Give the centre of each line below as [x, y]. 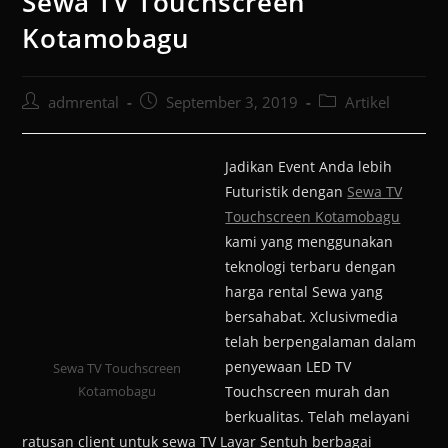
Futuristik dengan [286, 192]
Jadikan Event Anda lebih [309, 167]
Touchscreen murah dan [308, 392]
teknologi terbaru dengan [311, 267]
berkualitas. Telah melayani [318, 417]
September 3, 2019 [232, 103]
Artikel [368, 103]
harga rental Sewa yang [304, 292]
